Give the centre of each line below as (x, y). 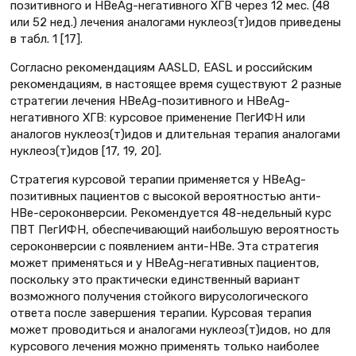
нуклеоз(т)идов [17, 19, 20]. (86, 151)
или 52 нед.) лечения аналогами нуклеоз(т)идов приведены (176, 23)
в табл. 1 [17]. (46, 39)
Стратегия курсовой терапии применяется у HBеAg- (158, 180)
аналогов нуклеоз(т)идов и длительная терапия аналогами (175, 135)
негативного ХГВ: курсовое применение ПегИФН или (158, 118)
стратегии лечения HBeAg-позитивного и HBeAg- (150, 101)
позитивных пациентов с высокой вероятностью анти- (166, 197)
